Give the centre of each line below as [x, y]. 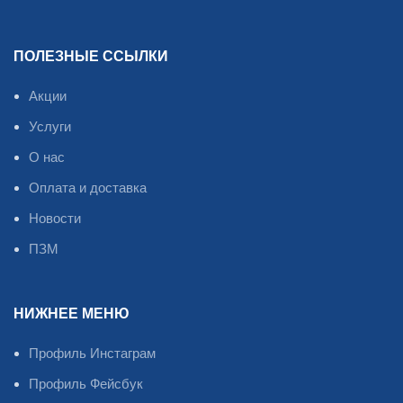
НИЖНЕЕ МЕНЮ [72, 314]
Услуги [50, 126]
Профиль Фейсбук [86, 384]
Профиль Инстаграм [92, 353]
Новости [55, 218]
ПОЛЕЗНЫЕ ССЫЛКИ [91, 57]
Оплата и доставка [88, 188]
